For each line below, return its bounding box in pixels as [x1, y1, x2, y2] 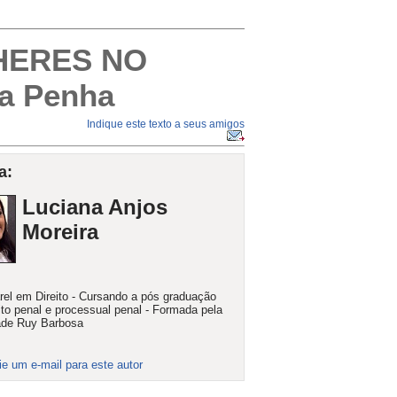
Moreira [22, 219, 98, 244]
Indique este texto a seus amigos [87, 118, 245, 130]
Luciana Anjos [22, 194, 167, 219]
